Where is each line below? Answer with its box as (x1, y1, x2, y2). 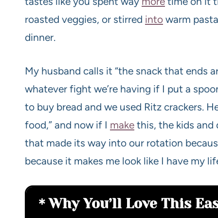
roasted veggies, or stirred (25, 13, 145, 25)
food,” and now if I (25, 118, 110, 131)
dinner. (25, 31, 55, 43)
